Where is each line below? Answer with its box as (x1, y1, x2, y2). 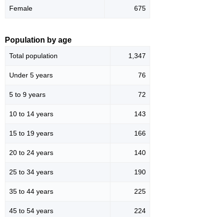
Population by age (5, 36, 72, 45)
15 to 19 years (9, 129, 53, 138)
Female (9, 4, 32, 13)
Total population (9, 52, 58, 60)
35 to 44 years (9, 187, 53, 196)
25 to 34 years (9, 168, 53, 176)
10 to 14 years (9, 110, 53, 118)
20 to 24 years (9, 149, 53, 157)
